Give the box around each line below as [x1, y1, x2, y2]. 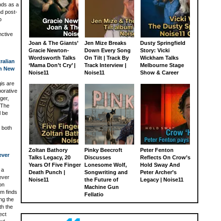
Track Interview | [84, 62, 126, 69]
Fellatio [84, 191, 104, 198]
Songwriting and [84, 169, 128, 176]
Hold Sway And [140, 162, 180, 168]
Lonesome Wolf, [84, 162, 127, 168]
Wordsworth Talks [29, 55, 75, 61]
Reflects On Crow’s [140, 154, 190, 161]
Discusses [84, 154, 111, 161]
